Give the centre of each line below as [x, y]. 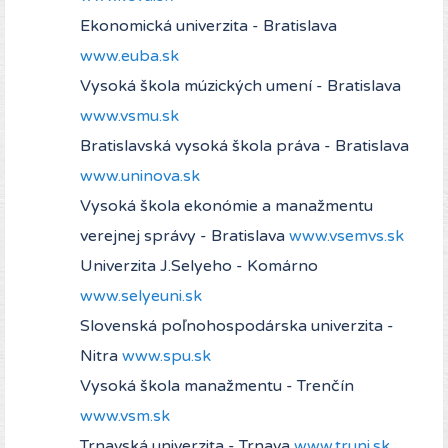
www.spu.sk [166, 356]
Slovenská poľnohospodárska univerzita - [237, 326]
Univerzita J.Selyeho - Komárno [199, 266]
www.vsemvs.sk [346, 236]
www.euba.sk [129, 56]
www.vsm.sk [125, 416]
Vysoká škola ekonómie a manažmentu [226, 206]
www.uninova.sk [140, 176]
